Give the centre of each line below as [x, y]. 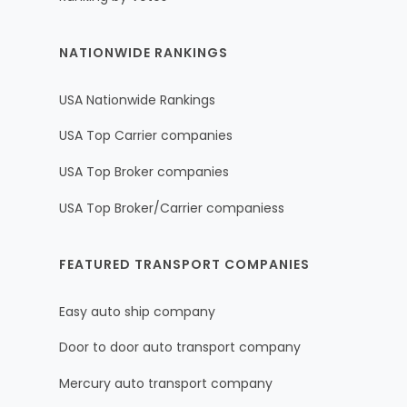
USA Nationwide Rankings [137, 99]
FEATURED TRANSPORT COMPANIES [184, 264]
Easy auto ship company [137, 311]
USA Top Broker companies [144, 172]
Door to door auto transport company [180, 347]
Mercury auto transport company [166, 384]
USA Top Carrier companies [146, 136]
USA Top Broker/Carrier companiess [172, 208]
